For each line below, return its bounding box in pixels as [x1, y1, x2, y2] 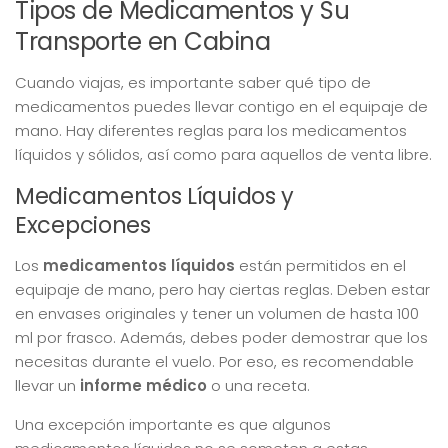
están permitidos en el [235, 254, 406, 276]
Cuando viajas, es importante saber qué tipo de [15, 71, 371, 93]
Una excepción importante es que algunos [15, 413, 331, 435]
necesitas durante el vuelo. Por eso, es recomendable [15, 350, 414, 372]
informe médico [80, 374, 207, 396]
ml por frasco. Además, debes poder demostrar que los [15, 326, 428, 348]
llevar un [15, 374, 80, 396]
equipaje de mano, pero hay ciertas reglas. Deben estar [15, 278, 430, 300]
